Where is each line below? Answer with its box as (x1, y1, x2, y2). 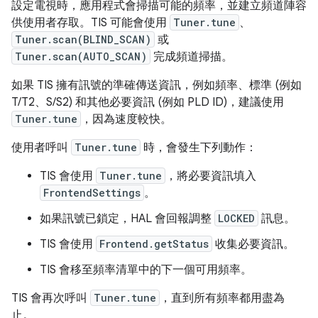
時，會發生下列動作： (141, 141, 257, 155)
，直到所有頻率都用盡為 (160, 291, 285, 306)
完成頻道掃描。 (150, 50, 233, 65)
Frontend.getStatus (99, 237, 209, 251)
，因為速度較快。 (81, 112, 172, 127)
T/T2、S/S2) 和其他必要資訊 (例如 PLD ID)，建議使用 (11, 95, 284, 110)
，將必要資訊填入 (165, 169, 256, 184)
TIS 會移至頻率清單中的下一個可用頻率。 (40, 263, 252, 278)
